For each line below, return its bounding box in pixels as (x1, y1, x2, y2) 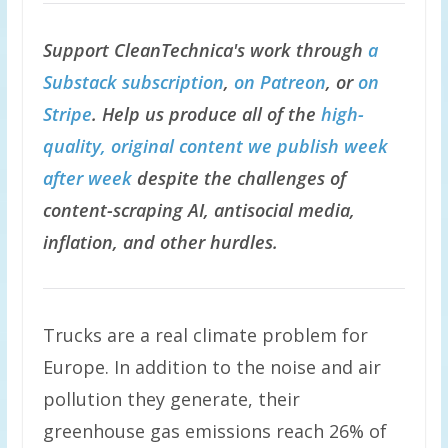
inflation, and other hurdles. (42, 230, 278, 254)
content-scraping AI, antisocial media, (42, 198, 355, 222)
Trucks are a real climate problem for (42, 323, 368, 347)
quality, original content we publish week (42, 134, 388, 158)
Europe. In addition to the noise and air (42, 355, 381, 379)
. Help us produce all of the (91, 102, 321, 126)
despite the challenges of (131, 166, 346, 190)
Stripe (42, 102, 92, 126)
